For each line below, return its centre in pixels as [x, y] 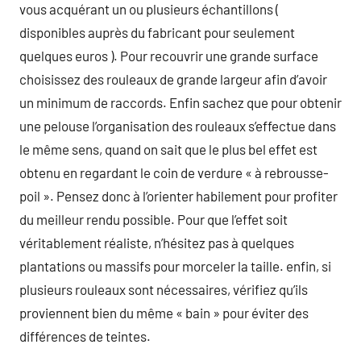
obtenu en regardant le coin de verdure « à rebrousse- [174, 172]
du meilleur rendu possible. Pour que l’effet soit [154, 219]
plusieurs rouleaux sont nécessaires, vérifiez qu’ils [164, 289]
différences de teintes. [85, 336]
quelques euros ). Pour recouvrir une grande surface [169, 55]
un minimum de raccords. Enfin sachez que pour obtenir [180, 102]
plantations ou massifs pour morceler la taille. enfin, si [175, 266]
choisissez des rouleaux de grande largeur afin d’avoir [173, 79]
